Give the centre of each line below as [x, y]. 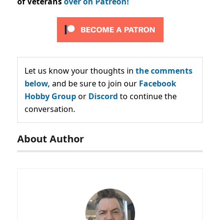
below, [37, 84]
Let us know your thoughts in [80, 71]
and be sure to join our [95, 84]
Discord [103, 96]
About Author [51, 139]
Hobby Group [50, 96]
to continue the [147, 96]
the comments [164, 71]
